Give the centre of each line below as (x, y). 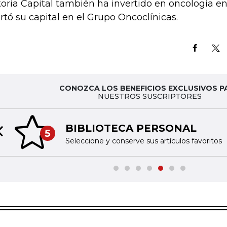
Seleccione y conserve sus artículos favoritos (143, 141)
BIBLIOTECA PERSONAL (131, 128)
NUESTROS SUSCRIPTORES (149, 96)
